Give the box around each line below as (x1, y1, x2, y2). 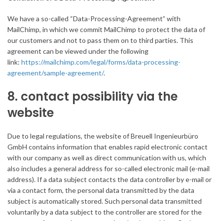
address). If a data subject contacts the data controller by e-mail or (7, 175, 212, 184)
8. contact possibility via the (7, 88, 178, 105)
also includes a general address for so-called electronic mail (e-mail (7, 164, 210, 173)
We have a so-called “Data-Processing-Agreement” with (7, 14, 181, 23)
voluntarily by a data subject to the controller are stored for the (7, 208, 202, 217)
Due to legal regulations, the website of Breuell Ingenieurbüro (7, 132, 198, 141)
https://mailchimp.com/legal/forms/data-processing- (21, 58, 181, 67)
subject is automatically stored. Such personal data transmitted (7, 197, 202, 206)
